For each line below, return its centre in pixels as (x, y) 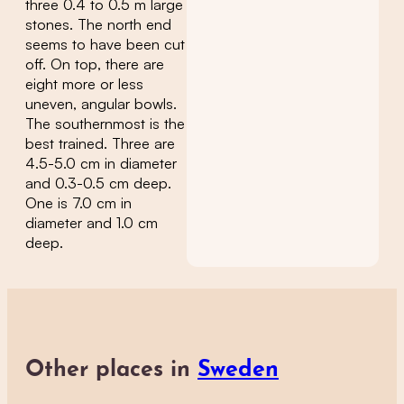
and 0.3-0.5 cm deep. (98, 183)
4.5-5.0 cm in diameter (101, 163)
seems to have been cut (105, 44)
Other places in (111, 371)
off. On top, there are (95, 64)
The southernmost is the (105, 124)
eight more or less (84, 84)
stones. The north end (98, 24)
